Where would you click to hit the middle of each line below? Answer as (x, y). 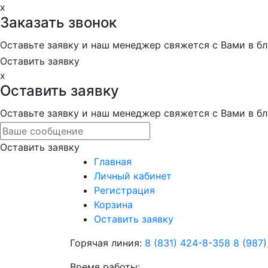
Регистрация (124, 190)
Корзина (113, 205)
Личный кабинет (133, 176)
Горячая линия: (106, 243)
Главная (113, 162)
